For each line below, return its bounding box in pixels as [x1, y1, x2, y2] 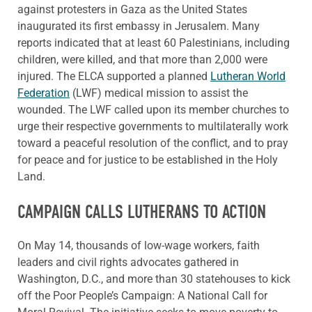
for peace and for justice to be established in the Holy [17, 153, 278, 166]
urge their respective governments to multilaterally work [17, 119, 288, 133]
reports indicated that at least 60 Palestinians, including [17, 36, 290, 49]
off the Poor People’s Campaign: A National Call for [17, 289, 267, 303]
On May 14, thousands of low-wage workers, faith [17, 239, 260, 253]
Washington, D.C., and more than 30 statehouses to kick [17, 272, 290, 286]
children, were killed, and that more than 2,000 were [17, 52, 267, 66]
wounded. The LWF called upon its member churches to [17, 102, 289, 116]
